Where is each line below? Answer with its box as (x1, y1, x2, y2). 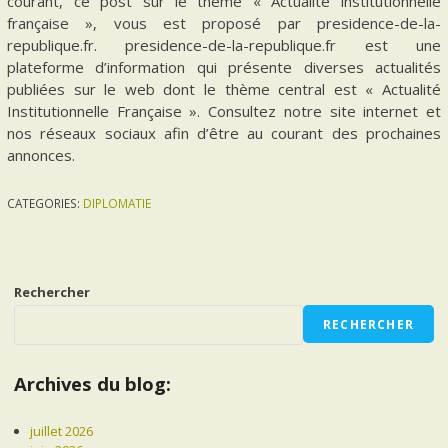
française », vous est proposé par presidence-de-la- (7, 13, 441, 34)
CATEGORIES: (7, 195, 84, 212)
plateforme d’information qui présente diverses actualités (7, 57, 441, 78)
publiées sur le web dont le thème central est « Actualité (7, 79, 441, 100)
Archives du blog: (14, 371, 172, 397)
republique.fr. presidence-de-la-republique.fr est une (7, 35, 441, 56)
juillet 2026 (29, 422, 93, 441)
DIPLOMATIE (83, 195, 152, 212)
